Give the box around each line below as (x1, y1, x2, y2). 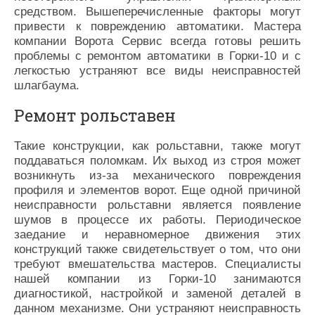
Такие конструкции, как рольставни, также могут (14, 139, 301, 153)
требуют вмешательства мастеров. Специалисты (14, 257, 301, 271)
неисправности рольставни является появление (14, 198, 301, 212)
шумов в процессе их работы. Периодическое (14, 212, 301, 226)
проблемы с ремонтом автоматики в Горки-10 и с (14, 49, 301, 63)
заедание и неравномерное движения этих (14, 227, 301, 241)
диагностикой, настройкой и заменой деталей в (14, 286, 301, 300)
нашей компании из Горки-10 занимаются (14, 271, 301, 285)
